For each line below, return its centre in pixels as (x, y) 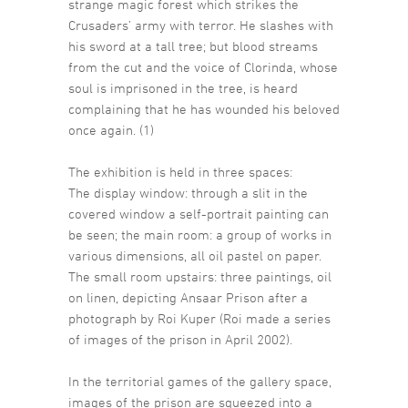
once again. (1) (111, 129)
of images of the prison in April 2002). (180, 339)
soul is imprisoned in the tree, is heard (183, 87)
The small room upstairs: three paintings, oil (200, 276)
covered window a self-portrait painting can (199, 213)
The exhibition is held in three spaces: (180, 171)
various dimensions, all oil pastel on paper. (195, 255)
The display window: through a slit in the (188, 192)
